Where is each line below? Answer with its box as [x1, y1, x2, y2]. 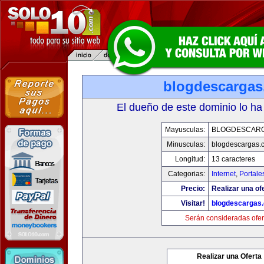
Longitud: [174, 155, 205, 163]
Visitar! [180, 199, 205, 207]
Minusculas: [166, 140, 205, 148]
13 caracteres [211, 155, 255, 163]
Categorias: [167, 170, 205, 178]
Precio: [180, 184, 205, 193]
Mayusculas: [164, 126, 205, 134]
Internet [211, 170, 236, 178]
